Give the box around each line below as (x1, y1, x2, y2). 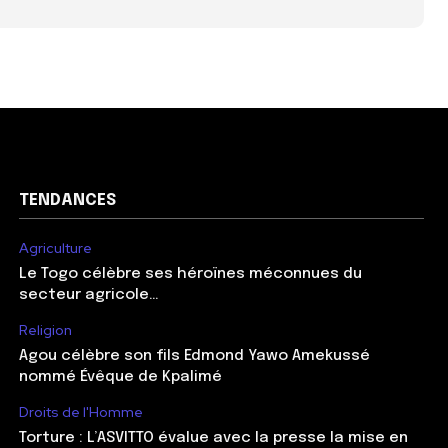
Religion (18, 321, 72, 340)
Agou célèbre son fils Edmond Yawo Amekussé (18, 348, 370, 365)
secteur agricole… (18, 287, 159, 304)
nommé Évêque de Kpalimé (18, 369, 222, 386)
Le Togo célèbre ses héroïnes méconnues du (18, 266, 362, 283)
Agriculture (18, 239, 92, 258)
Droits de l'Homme (18, 403, 143, 422)
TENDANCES (18, 192, 116, 210)
